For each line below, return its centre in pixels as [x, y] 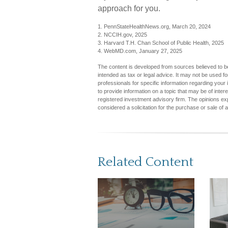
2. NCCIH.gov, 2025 [122, 35]
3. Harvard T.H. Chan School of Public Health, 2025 [161, 43]
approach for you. [129, 8]
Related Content [146, 162]
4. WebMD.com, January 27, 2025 [140, 51]
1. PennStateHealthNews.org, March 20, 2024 [154, 26]
